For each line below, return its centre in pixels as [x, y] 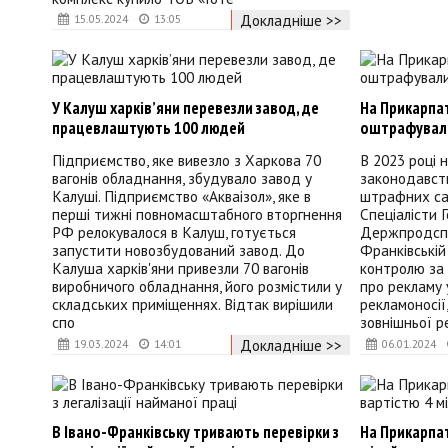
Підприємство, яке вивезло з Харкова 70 [186, 160]
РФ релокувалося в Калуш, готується [174, 232]
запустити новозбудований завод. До [178, 250]
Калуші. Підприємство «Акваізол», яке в [181, 196]
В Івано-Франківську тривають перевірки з [195, 431]
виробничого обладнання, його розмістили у [197, 286]
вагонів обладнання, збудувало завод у [182, 178]
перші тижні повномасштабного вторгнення [197, 214]
